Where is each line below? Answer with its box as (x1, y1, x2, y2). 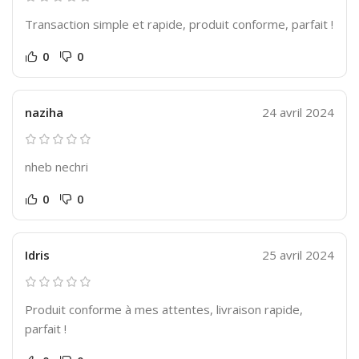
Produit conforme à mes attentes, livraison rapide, (25, 301, 303, 317)
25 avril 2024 (262, 246, 334, 263)
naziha (25, 103, 63, 120)
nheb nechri (25, 158, 88, 175)
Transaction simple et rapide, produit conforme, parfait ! (25, 15, 333, 32)
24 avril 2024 (262, 103, 334, 120)
